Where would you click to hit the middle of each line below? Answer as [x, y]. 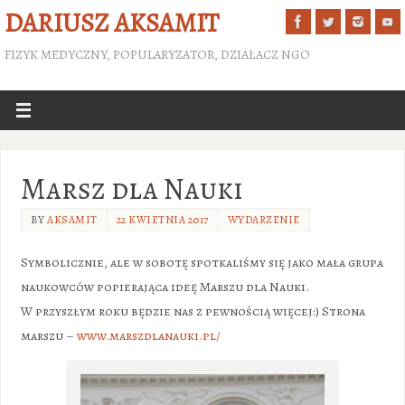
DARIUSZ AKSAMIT [112, 23]
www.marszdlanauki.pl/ [148, 335]
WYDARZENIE [264, 219]
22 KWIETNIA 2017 [162, 219]
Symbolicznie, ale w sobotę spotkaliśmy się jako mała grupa [202, 262]
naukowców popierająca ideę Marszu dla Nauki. [165, 286]
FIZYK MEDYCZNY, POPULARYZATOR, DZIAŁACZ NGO [157, 54]
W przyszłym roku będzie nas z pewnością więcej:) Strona [193, 311]
